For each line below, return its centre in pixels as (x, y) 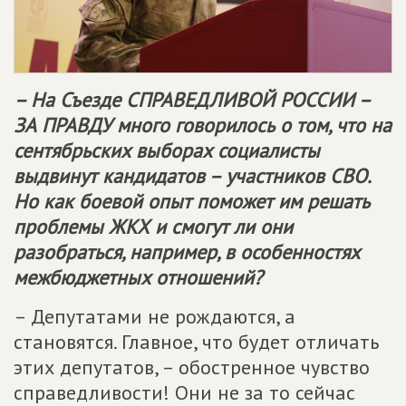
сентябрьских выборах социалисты (167, 150)
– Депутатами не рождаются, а (155, 316)
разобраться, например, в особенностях (187, 252)
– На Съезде (70, 100)
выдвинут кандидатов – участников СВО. (192, 176)
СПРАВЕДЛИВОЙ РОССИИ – (248, 100)
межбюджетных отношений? (138, 277)
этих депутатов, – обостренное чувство (192, 367)
